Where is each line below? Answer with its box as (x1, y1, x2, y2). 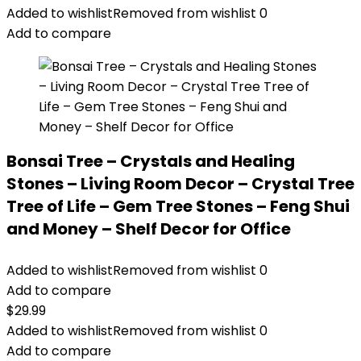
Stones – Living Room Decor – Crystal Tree (6, 172, 355, 195)
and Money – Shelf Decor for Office (6, 218, 291, 240)
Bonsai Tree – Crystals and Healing (6, 150, 295, 172)
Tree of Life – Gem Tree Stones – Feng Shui (6, 195, 350, 218)
